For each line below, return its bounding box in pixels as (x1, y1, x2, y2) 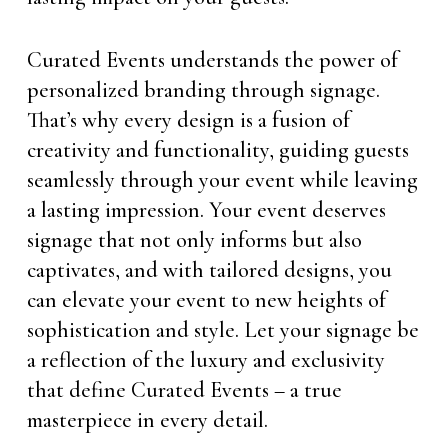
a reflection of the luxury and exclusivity (26, 347, 385, 373)
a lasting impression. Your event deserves (26, 197, 386, 223)
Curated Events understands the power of (26, 47, 398, 73)
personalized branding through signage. (26, 77, 380, 103)
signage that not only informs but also (26, 227, 362, 253)
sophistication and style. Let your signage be (26, 317, 419, 343)
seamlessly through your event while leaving (26, 167, 418, 193)
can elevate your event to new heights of (26, 287, 386, 313)
